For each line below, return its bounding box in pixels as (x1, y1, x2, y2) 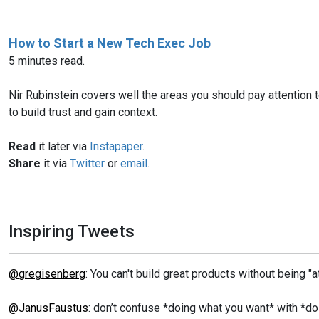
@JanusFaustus (9, 300, 88, 315)
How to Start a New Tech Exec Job (9, 35, 211, 51)
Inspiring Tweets (9, 221, 135, 241)
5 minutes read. (9, 53, 85, 68)
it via (41, 156, 70, 170)
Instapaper (90, 139, 142, 153)
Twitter (70, 156, 105, 170)
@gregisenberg (9, 266, 85, 281)
